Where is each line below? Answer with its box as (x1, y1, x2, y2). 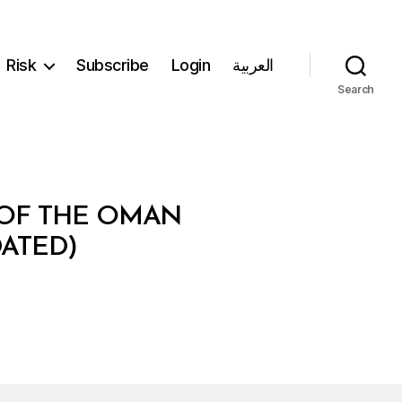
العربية (232, 56, 274, 75)
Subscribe (76, 56, 149, 75)
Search (336, 82, 375, 96)
